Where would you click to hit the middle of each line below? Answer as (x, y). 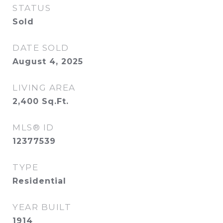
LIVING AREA (44, 88)
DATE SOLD (41, 48)
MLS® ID (33, 127)
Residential (39, 181)
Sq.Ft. (55, 101)
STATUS (32, 8)
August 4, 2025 (48, 61)
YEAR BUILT (42, 207)
